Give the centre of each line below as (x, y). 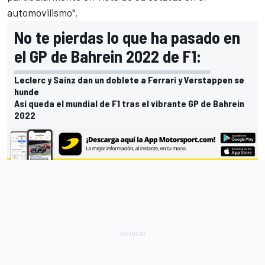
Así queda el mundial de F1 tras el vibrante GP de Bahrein (129, 104)
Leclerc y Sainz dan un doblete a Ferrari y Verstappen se (129, 80)
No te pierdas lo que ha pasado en (127, 38)
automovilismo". (43, 13)
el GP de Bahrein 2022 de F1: (108, 56)
